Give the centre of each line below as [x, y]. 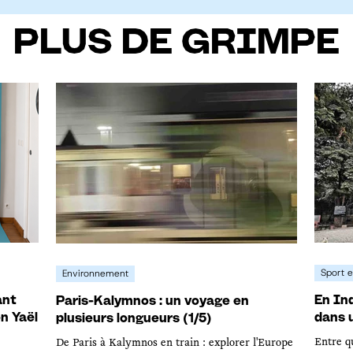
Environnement [95, 273]
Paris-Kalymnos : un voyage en [152, 300]
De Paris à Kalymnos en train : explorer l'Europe [175, 344]
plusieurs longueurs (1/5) [134, 318]
